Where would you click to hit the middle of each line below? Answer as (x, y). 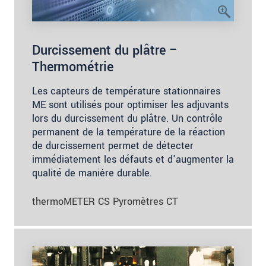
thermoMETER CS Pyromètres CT (105, 202)
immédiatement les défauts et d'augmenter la (133, 160)
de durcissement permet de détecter (113, 146)
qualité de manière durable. (92, 173)
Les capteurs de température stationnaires (126, 91)
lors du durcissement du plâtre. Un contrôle (127, 119)
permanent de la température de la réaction (129, 132)
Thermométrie (73, 67)
